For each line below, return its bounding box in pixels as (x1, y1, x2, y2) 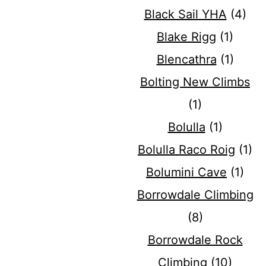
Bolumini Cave (146, 165, 227, 180)
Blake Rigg (157, 30, 216, 45)
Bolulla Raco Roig (138, 142, 235, 157)
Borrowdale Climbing (137, 188, 254, 202)
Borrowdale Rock (147, 233, 243, 248)
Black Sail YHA (144, 7, 227, 22)
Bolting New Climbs (140, 75, 250, 90)
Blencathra (156, 52, 217, 67)
